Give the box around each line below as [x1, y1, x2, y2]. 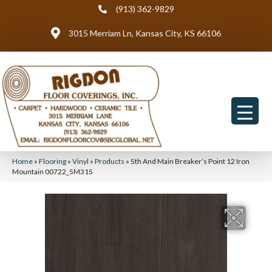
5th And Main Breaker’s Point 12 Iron [131, 157, 250, 166]
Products [95, 157, 124, 166]
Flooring [39, 157, 66, 166]
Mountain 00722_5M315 [12, 167, 93, 176]
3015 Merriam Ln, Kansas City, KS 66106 [69, 28, 221, 38]
